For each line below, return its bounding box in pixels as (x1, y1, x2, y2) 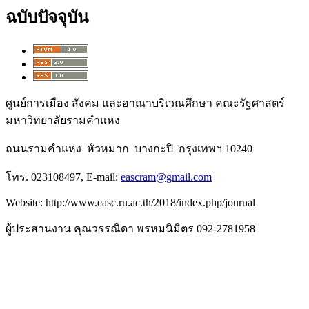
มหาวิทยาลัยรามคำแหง (6, 114, 120, 126)
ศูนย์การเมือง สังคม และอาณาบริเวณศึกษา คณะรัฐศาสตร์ (6, 97, 285, 109)
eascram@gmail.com (121, 170, 212, 183)
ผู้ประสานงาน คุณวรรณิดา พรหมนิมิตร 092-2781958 (6, 222, 255, 235)
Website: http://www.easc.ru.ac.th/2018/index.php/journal (6, 196, 255, 208)
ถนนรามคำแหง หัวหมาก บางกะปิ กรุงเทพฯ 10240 (6, 142, 252, 154)
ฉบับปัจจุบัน (6, 8, 88, 26)
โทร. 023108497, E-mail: (6, 170, 121, 183)
